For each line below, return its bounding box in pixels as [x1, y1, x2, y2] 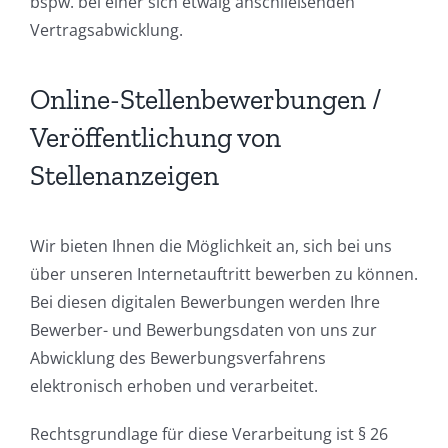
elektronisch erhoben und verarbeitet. [30, 375, 318, 398]
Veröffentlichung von [30, 121, 281, 155]
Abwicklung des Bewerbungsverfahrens [30, 347, 326, 370]
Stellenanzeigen [30, 159, 219, 193]
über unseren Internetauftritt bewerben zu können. [30, 263, 418, 286]
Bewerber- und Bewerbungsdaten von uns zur [30, 319, 377, 342]
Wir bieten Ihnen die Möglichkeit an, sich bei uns [30, 235, 392, 258]
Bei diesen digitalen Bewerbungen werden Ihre [30, 291, 380, 314]
